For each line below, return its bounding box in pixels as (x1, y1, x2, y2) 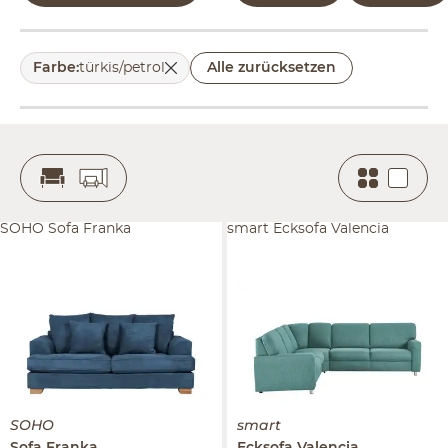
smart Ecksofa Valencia (226, 222, 389, 237)
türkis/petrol (79, 61, 165, 76)
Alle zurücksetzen (207, 61, 336, 76)
